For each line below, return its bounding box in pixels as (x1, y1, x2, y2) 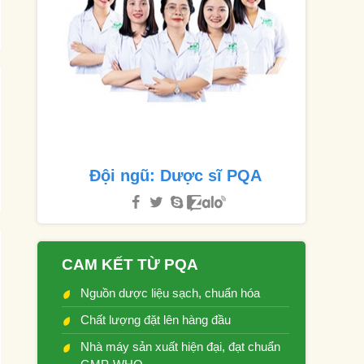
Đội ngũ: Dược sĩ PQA (89, 167, 262, 184)
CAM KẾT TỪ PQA (62, 256, 198, 273)
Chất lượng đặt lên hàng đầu (80, 313, 231, 327)
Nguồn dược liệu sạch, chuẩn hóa (80, 286, 260, 300)
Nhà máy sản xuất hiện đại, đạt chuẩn (80, 340, 280, 353)
